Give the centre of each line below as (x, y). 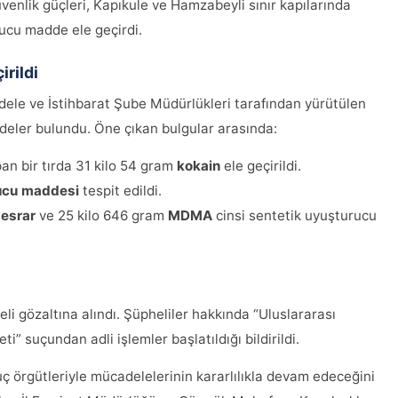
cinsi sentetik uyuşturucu (295, 216)
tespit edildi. (120, 191)
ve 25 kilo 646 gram (102, 216)
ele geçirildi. (261, 166)
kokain (199, 166)
